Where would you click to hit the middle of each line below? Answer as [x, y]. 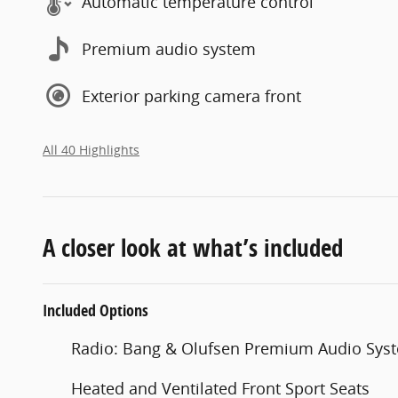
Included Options [96, 311]
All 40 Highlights [91, 151]
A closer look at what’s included [193, 248]
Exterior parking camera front [191, 96]
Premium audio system [169, 48]
